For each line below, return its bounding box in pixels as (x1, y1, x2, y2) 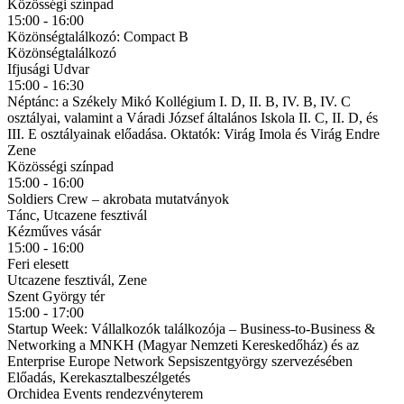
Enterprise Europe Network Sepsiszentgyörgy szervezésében (7, 353, 353, 369)
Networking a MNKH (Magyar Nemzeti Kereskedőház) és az (7, 336, 359, 353)
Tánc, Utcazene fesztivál (7, 207, 147, 223)
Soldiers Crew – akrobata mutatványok (7, 190, 229, 207)
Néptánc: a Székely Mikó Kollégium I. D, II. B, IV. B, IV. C (7, 93, 351, 109)
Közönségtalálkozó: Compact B (7, 28, 188, 44)
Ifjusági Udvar (7, 60, 89, 77)
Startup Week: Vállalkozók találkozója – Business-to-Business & (7, 320, 375, 336)
